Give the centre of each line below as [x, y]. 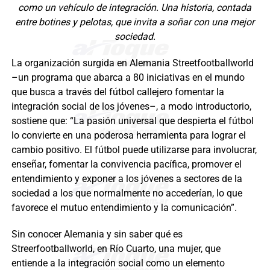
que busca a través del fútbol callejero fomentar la [118, 92]
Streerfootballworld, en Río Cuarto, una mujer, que [116, 249]
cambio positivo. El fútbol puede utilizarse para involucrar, [134, 150]
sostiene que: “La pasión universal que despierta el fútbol [132, 121]
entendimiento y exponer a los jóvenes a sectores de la [127, 179]
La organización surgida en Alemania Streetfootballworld [132, 63]
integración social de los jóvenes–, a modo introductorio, [131, 107]
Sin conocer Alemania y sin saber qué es [97, 234]
